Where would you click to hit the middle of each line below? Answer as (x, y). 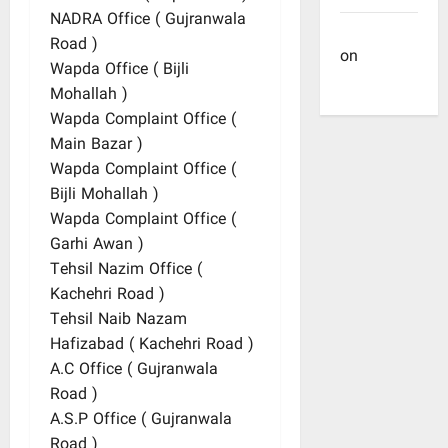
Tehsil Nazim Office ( (126, 270)
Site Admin (378, 32)
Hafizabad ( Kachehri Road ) (152, 345)
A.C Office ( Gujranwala (134, 370)
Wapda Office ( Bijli (119, 70)
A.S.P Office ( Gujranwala (141, 420)
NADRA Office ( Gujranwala (148, 20)
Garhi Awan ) (97, 245)
